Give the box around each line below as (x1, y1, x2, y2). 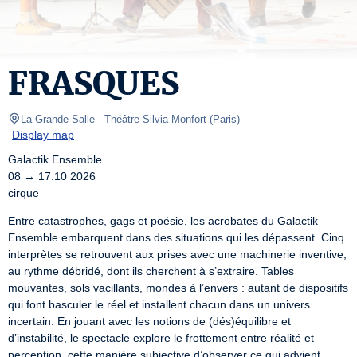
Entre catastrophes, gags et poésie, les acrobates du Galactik (8, 214, 318, 227)
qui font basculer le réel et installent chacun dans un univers (8, 298, 310, 311)
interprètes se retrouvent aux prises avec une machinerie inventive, (8, 248, 347, 261)
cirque (8, 186, 39, 199)
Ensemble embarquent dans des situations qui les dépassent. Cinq (8, 231, 344, 244)
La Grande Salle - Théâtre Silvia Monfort (21, 113, 206, 125)
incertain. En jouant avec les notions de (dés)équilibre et (8, 315, 291, 328)
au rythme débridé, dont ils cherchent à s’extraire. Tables (8, 265, 294, 277)
